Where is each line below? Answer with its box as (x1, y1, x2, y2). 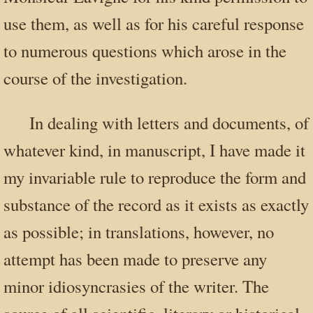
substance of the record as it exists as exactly (3, 193, 309, 217)
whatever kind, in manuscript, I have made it (3, 138, 305, 162)
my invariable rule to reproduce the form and (3, 166, 306, 189)
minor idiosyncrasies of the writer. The (3, 275, 269, 298)
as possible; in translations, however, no (3, 220, 274, 244)
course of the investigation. (3, 66, 187, 90)
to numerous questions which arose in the (3, 39, 286, 63)
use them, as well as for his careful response (3, 12, 304, 36)
